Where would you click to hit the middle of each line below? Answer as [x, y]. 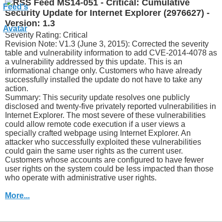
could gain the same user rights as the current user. [94, 151]
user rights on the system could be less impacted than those [109, 168]
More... [17, 195]
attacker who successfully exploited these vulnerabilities [103, 142]
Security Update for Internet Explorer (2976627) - [107, 13]
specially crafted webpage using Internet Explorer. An [98, 133]
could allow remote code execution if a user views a [95, 124]
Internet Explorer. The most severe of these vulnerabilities [105, 115]
